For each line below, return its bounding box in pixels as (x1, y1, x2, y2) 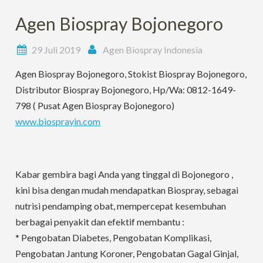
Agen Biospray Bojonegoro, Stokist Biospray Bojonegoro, (15, 68, 247, 79)
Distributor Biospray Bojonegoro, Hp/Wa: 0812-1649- (15, 84, 237, 95)
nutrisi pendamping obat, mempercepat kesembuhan (15, 200, 227, 211)
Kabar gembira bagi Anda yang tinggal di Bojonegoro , (15, 168, 234, 180)
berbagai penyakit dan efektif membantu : (15, 216, 185, 227)
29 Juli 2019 (32, 44, 81, 55)
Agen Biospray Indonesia (103, 44, 203, 55)
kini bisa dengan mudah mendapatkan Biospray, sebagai (15, 184, 239, 195)
